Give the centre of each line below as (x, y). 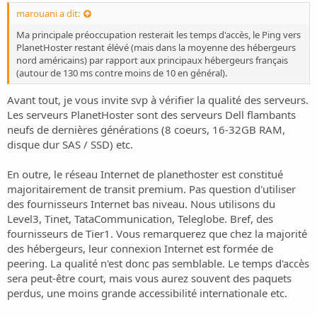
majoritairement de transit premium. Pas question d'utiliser (151, 189)
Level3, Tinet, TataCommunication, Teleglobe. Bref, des (140, 218)
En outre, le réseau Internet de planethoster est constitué (145, 174)
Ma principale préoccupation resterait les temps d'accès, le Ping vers (158, 35)
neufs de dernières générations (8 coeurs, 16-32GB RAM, (146, 129)
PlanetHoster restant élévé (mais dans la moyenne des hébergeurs (156, 48)
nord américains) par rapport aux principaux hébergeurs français (152, 60)
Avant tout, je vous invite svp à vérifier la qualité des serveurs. (158, 99)
